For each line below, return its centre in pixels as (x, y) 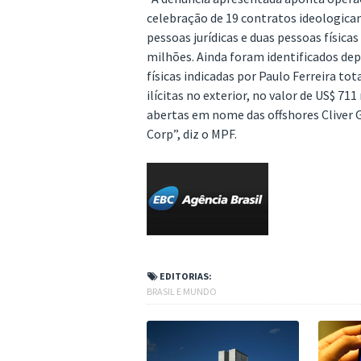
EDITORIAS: (185, 276)
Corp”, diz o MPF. (192, 134)
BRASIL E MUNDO (182, 291)
